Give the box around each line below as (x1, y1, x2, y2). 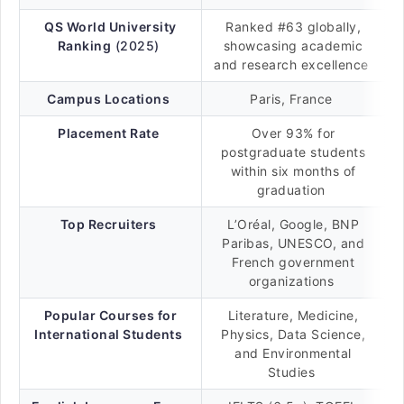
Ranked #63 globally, (225, 19, 361, 34)
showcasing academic (223, 38, 363, 53)
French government (231, 254, 355, 270)
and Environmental (234, 345, 352, 361)
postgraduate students (220, 144, 366, 160)
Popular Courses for (43, 308, 178, 323)
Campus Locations (47, 91, 170, 106)
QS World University (44, 19, 177, 34)
